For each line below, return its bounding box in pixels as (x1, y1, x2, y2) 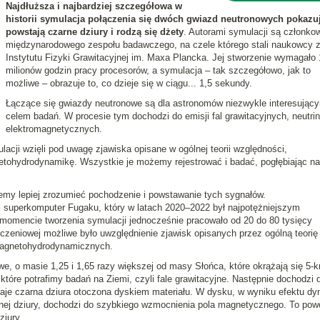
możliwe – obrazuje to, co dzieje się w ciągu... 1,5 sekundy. (5, 78, 252, 89)
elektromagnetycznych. (5, 124, 102, 134)
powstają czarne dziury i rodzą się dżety (5, 26, 184, 37)
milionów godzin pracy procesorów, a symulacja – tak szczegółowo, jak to (5, 65, 311, 76)
